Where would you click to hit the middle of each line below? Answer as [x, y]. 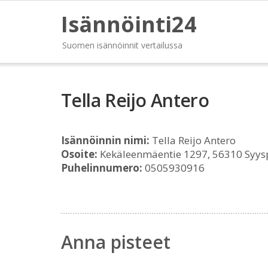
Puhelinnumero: [102, 168]
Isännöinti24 [129, 24]
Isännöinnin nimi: [105, 140]
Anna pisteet [116, 242]
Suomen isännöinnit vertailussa [122, 45]
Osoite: [79, 154]
